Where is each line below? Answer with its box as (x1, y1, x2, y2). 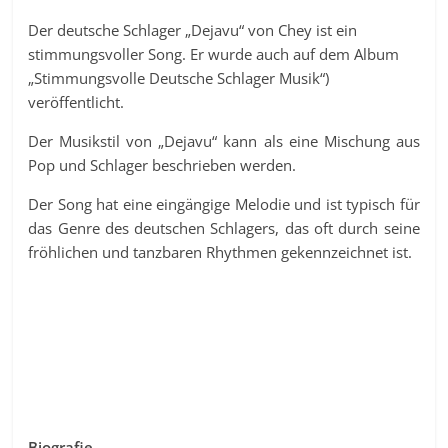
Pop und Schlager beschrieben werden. (28, 155, 297, 176)
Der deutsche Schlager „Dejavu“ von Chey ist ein (28, 20, 358, 41)
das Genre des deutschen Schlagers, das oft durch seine (28, 218, 420, 239)
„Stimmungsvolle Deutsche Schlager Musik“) (28, 68, 330, 89)
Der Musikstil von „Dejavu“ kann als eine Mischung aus (28, 131, 420, 152)
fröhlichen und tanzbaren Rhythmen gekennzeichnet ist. (28, 242, 413, 263)
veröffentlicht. (28, 92, 125, 113)
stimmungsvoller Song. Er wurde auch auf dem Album (28, 44, 400, 65)
